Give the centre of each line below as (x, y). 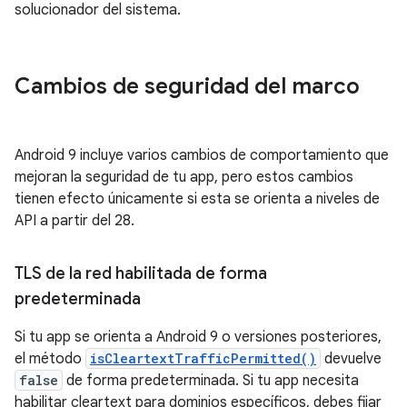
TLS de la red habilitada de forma (141, 273)
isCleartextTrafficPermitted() (203, 358)
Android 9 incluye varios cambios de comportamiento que (202, 155)
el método (50, 359)
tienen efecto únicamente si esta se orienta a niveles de (197, 199)
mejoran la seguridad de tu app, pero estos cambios (184, 177)
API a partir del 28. (74, 221)
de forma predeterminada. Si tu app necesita (211, 381)
